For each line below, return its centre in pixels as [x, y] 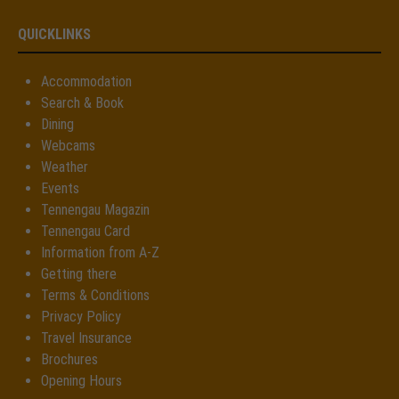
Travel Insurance [86, 338]
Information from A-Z [100, 252]
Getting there [79, 273]
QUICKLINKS [54, 34]
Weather [65, 167]
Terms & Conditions [95, 295]
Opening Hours [81, 380]
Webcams [68, 145]
